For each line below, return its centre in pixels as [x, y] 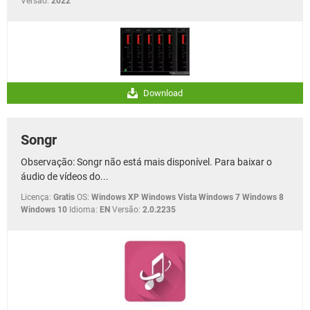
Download [162, 93]
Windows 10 [44, 209]
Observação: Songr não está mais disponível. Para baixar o [146, 162]
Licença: [36, 197]
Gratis [64, 197]
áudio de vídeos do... [65, 176]
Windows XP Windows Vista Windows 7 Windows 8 [188, 197]
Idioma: [83, 209]
